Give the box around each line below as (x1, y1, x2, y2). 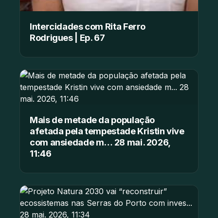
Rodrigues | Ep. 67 (30, 32, 105, 43)
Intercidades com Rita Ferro (30, 20, 146, 32)
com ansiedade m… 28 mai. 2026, (30, 136, 170, 147)
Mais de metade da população (30, 114, 155, 125)
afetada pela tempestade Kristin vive (30, 125, 184, 136)
